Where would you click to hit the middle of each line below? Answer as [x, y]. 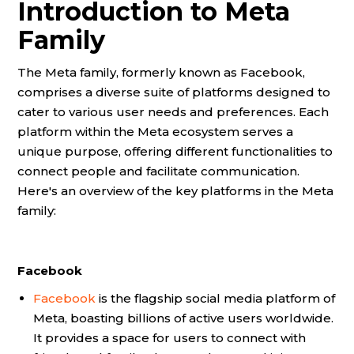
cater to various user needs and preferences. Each [173, 112]
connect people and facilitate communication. [158, 171]
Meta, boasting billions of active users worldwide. [183, 318]
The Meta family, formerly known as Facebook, [161, 73]
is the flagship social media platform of [215, 299]
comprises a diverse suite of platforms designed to [174, 92]
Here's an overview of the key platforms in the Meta [175, 191]
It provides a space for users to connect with [169, 338]
